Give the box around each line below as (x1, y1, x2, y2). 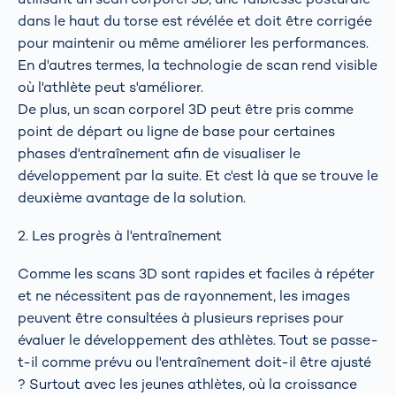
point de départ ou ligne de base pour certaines (18, 121, 335, 141)
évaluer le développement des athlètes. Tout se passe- (18, 331, 378, 350)
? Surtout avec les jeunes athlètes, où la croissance (18, 375, 357, 394)
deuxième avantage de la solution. (18, 187, 246, 207)
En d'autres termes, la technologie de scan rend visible (18, 55, 377, 74)
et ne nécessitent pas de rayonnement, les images (18, 286, 350, 306)
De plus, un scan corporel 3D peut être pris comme (18, 99, 354, 118)
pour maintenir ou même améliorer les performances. (18, 33, 369, 52)
